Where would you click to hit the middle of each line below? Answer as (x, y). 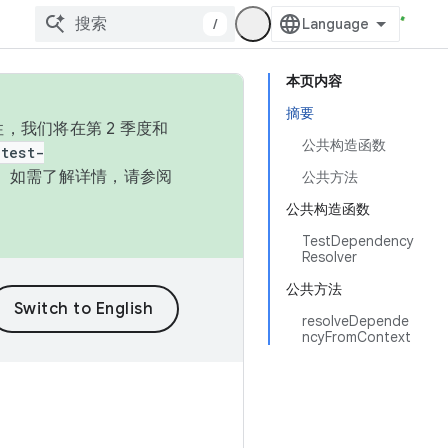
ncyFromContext (356, 337)
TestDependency (358, 241)
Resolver (329, 257)
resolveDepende (355, 321)
